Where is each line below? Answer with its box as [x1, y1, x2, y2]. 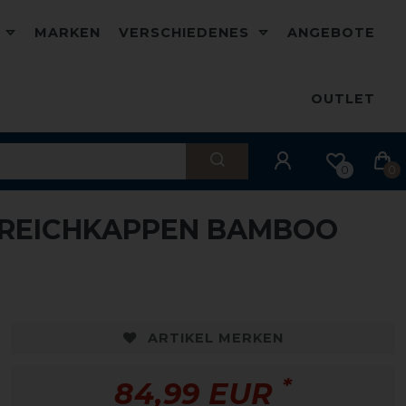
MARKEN [34, 24, 101, 41]
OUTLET [311, 91, 375, 107]
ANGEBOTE [287, 24, 375, 41]
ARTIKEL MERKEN [147, 329, 284, 346]
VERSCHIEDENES [118, 24, 254, 41]
